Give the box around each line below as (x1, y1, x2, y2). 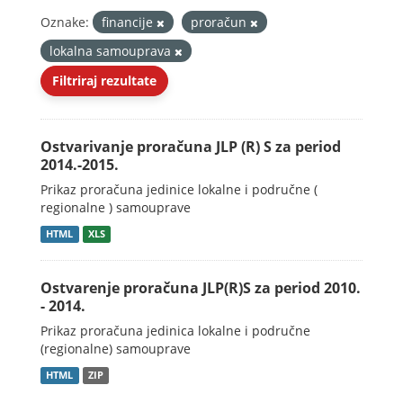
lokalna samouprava (49, 42, 175, 59)
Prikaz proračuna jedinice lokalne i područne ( (40, 181, 318, 198)
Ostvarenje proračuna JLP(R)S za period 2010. (40, 278, 361, 298)
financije (102, 13, 157, 31)
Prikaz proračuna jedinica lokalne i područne (40, 322, 310, 339)
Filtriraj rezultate (52, 72, 157, 89)
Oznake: (40, 13, 89, 31)
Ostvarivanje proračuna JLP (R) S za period (40, 137, 341, 157)
